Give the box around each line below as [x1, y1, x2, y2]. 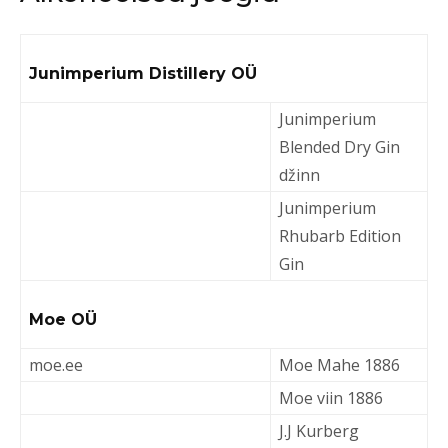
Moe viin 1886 [279, 387, 383, 409]
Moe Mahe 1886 [279, 354, 400, 376]
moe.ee [29, 354, 83, 376]
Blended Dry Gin [279, 136, 400, 158]
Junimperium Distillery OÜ [29, 64, 257, 83]
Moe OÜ [29, 310, 97, 329]
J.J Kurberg [279, 420, 359, 442]
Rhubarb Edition [279, 225, 401, 247]
